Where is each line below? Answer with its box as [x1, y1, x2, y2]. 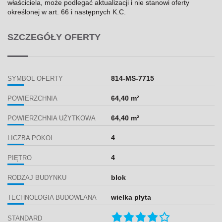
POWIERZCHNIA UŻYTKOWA [7, 115, 96, 122]
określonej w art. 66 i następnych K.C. [7, 8, 126, 16]
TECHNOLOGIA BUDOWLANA [7, 194, 97, 202]
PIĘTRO [7, 155, 32, 162]
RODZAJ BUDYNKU [7, 174, 66, 182]
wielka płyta [111, 193, 151, 202]
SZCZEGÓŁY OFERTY [7, 32, 101, 43]
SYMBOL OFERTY [7, 75, 63, 83]
